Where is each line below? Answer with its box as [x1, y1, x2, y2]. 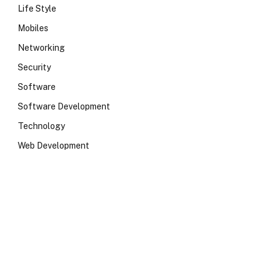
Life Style [18, 4, 56, 13]
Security [18, 62, 51, 72]
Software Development [18, 102, 110, 111]
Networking [18, 43, 65, 53]
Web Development [18, 141, 89, 150]
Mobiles [18, 23, 48, 33]
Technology [18, 121, 65, 131]
